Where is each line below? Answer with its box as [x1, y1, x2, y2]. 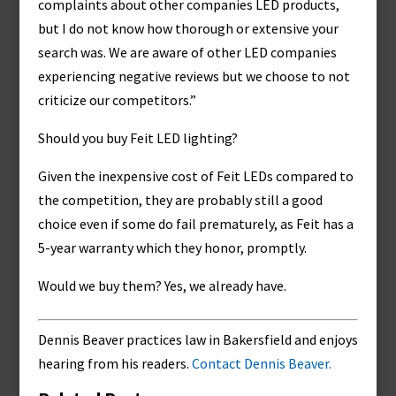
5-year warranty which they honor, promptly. [37, 239, 307, 256]
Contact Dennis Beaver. [191, 354, 331, 372]
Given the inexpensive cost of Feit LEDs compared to [37, 167, 354, 185]
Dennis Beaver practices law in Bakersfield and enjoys [37, 331, 358, 348]
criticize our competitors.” [37, 91, 196, 109]
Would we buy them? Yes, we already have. [37, 277, 286, 294]
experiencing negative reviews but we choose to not [37, 67, 350, 85]
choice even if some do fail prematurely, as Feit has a [37, 215, 354, 232]
